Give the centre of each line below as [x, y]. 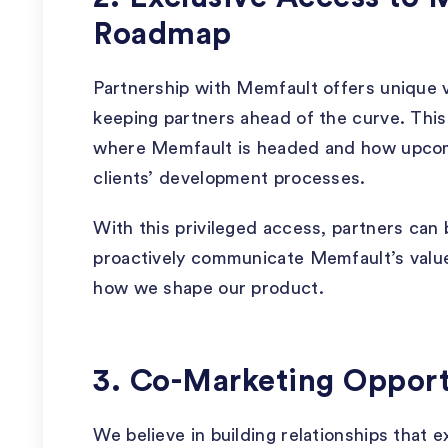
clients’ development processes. [229, 178]
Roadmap [162, 34]
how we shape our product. [208, 288]
